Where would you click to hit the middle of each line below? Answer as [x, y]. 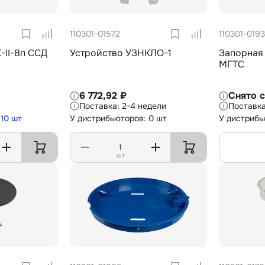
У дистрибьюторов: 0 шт [118, 119]
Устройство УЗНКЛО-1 [148, 53]
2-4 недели [144, 106]
